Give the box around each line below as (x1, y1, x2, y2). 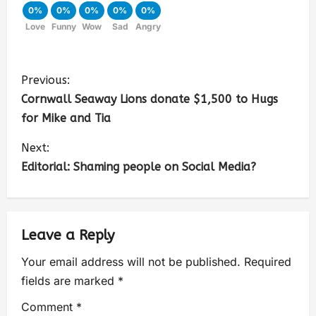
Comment (21, 300, 76, 315)
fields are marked (21, 274, 118, 288)
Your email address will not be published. (21, 255, 241, 269)
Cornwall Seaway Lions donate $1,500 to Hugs (21, 92, 278, 107)
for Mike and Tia (21, 111, 111, 126)
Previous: (21, 73, 70, 87)
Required (244, 255, 291, 269)
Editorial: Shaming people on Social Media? (21, 160, 256, 174)
